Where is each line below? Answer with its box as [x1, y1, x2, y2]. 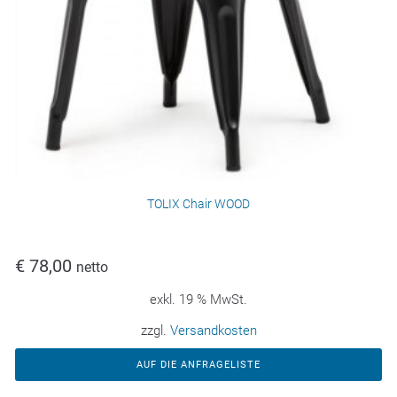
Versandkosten [169, 323, 257, 339]
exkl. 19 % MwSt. [150, 292, 247, 308]
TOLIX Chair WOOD [147, 197, 250, 212]
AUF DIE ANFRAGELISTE [136, 359, 261, 371]
